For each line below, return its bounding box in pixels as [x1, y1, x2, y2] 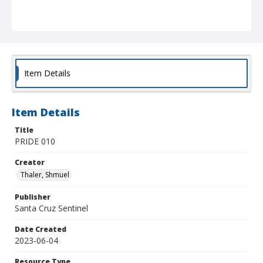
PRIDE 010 [15, 136, 55, 147]
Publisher [15, 192, 50, 203]
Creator [15, 157, 45, 168]
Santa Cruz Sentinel [15, 203, 88, 214]
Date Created [15, 224, 66, 235]
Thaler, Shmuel [21, 170, 69, 180]
